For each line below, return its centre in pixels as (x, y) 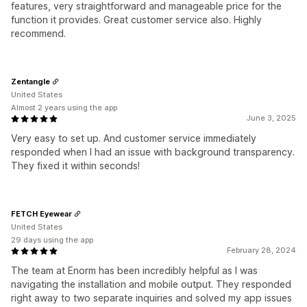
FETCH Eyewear (41, 213)
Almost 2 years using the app (64, 108)
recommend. (38, 33)
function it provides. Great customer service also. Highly (136, 20)
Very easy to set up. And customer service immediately (134, 138)
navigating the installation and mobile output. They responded (151, 284)
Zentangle (30, 81)
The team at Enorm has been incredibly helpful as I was (134, 270)
